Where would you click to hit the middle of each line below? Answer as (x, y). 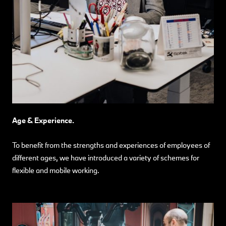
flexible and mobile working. (56, 170)
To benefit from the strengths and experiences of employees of (111, 145)
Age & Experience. (43, 120)
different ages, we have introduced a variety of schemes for (106, 157)
